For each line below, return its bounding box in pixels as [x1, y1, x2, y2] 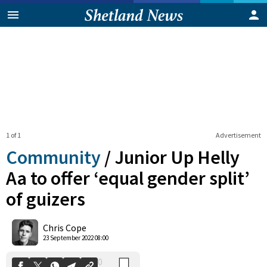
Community [6, 145, 101, 169]
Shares [81, 221, 98, 229]
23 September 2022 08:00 [43, 234, 108, 243]
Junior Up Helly [114, 145, 240, 169]
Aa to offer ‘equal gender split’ [6, 166, 250, 190]
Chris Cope [43, 222, 86, 234]
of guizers [6, 187, 85, 211]
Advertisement [215, 130, 261, 139]
